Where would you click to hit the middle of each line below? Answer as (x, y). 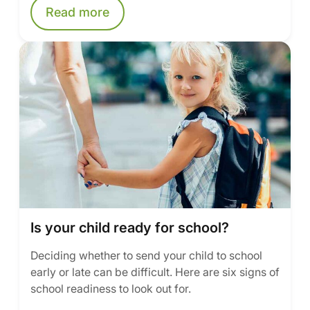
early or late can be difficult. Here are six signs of (155, 272)
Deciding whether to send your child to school (146, 255)
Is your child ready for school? (130, 228)
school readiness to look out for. (111, 289)
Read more (77, 12)
